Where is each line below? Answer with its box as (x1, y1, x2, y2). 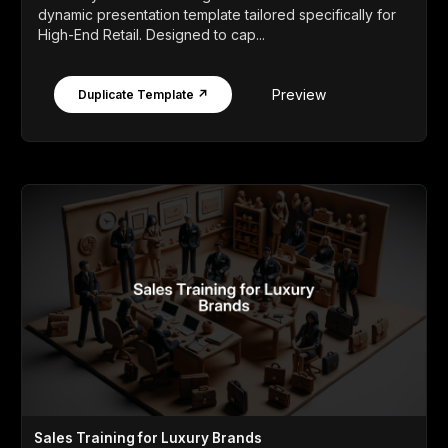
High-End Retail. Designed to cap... (38, 25, 265, 43)
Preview (272, 85, 326, 103)
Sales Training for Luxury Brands (34, 429, 262, 446)
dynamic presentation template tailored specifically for (38, 5, 396, 23)
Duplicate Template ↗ (78, 87, 208, 103)
